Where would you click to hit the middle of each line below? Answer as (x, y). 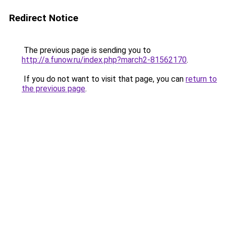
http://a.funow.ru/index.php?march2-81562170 (104, 60)
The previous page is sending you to (86, 50)
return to (201, 79)
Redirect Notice (44, 18)
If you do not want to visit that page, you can (104, 79)
